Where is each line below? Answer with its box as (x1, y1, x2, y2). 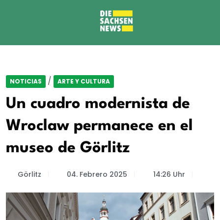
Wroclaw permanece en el (6, 118, 193, 134)
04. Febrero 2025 (67, 169, 127, 179)
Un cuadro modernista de (6, 96, 190, 111)
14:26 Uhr (153, 169, 185, 179)
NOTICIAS (10, 77, 42, 85)
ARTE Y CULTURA (57, 77, 110, 85)
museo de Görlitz (6, 140, 130, 156)
